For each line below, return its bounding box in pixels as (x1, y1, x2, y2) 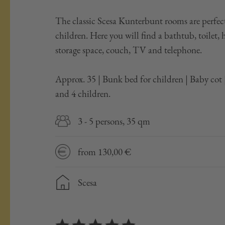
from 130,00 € (78, 145, 131, 158)
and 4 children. (55, 87, 110, 100)
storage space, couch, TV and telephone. (55, 44, 204, 56)
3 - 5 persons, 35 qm (78, 115, 150, 128)
